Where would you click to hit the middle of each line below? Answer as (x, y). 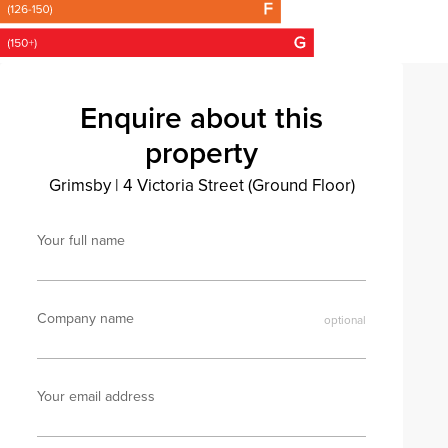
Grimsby (81, 186)
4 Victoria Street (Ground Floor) (236, 186)
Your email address (96, 396)
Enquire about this (202, 117)
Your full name (81, 240)
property (202, 152)
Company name (86, 318)
